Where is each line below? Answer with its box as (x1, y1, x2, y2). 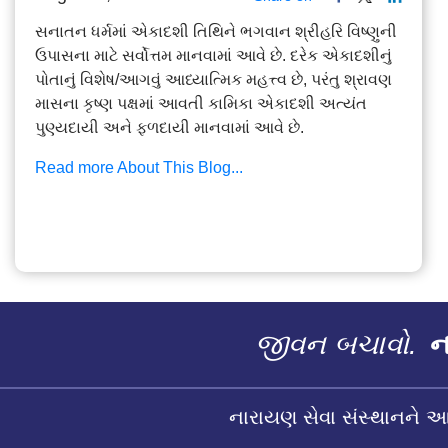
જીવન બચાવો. (255, 329, 417, 361)
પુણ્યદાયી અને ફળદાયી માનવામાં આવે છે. (35, 119, 304, 137)
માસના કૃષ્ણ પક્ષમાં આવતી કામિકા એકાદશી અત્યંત (35, 95, 367, 113)
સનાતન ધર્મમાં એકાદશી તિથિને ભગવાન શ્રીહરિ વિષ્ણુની (35, 23, 397, 41)
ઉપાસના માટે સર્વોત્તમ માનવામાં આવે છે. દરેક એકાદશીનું (35, 47, 392, 65)
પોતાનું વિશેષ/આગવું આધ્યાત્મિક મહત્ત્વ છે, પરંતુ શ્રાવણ (35, 71, 392, 89)
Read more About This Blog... (35, 159, 243, 177)
